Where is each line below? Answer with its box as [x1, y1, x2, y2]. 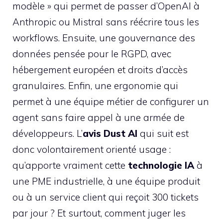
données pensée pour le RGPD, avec [12, 48, 171, 60]
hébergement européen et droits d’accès [12, 64, 188, 76]
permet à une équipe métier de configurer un [12, 96, 209, 108]
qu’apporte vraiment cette [12, 159, 128, 171]
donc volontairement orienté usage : [12, 143, 171, 155]
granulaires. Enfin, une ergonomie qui [12, 80, 178, 92]
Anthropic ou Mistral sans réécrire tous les [12, 16, 199, 28]
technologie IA [128, 159, 194, 171]
